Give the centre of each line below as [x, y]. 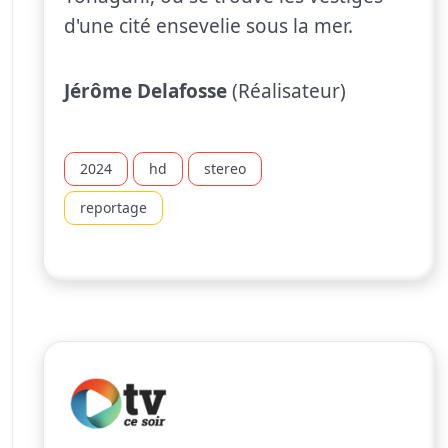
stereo [225, 168]
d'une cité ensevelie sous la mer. [208, 25]
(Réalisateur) [286, 90]
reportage [113, 207]
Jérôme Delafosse [145, 90]
